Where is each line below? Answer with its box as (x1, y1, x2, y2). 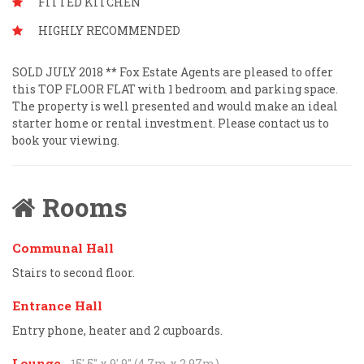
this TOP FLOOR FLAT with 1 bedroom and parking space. (12, 80, 338, 97)
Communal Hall (12, 239, 114, 256)
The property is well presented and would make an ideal (12, 97, 338, 114)
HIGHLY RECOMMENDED (38, 22, 180, 38)
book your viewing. (12, 132, 119, 148)
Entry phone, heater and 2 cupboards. (12, 322, 223, 338)
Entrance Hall (12, 297, 102, 314)
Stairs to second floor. (12, 264, 135, 280)
